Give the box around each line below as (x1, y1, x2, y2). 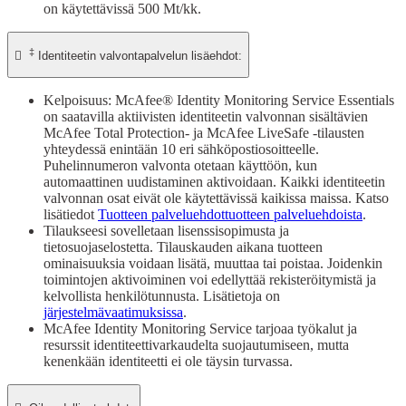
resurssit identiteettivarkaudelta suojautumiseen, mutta (43, 337, 349, 353)
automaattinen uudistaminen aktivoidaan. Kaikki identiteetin (43, 174, 385, 190)
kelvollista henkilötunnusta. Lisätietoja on (43, 288, 280, 304)
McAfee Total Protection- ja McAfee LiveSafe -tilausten (43, 125, 364, 141)
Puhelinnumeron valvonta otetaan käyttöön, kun (43, 158, 317, 174)
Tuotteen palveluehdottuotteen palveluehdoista (98, 207, 362, 223)
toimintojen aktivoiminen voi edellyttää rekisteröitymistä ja (43, 272, 376, 288)
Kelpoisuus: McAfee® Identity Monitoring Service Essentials (43, 92, 394, 109)
